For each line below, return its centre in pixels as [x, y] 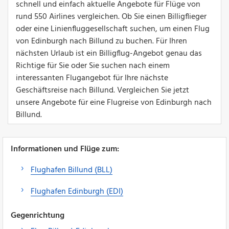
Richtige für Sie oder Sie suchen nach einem [93, 66]
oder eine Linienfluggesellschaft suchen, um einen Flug [113, 29]
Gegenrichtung [38, 215]
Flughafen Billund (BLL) [72, 170]
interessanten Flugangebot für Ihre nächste [92, 78]
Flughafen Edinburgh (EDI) [77, 191]
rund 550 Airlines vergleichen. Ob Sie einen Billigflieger [111, 17]
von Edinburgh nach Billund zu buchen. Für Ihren [101, 41]
